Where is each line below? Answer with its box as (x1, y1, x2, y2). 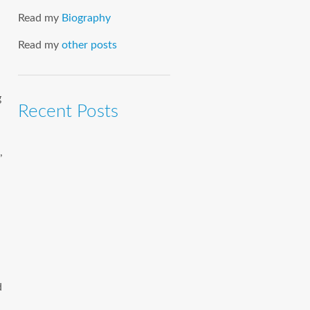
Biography (62, 12, 111, 24)
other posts (62, 39, 117, 51)
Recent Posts (18, 102, 118, 121)
